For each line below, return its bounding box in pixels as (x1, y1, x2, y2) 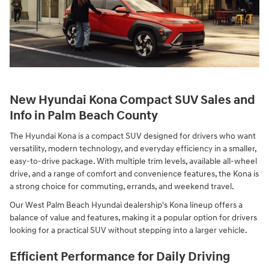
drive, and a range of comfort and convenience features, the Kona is (10, 169, 259, 180)
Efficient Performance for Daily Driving (10, 249, 230, 265)
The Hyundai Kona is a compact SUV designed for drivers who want (10, 131, 256, 142)
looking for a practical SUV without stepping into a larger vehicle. (10, 225, 247, 236)
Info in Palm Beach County (10, 107, 158, 124)
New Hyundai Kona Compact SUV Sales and (10, 92, 255, 108)
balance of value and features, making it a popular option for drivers (10, 213, 257, 223)
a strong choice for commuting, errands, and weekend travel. (10, 181, 234, 192)
